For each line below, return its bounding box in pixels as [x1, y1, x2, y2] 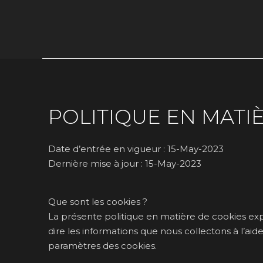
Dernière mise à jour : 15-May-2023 [48, 158, 201, 170]
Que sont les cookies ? [48, 195, 147, 207]
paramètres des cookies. [48, 240, 157, 251]
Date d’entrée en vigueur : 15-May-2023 [48, 143, 224, 155]
